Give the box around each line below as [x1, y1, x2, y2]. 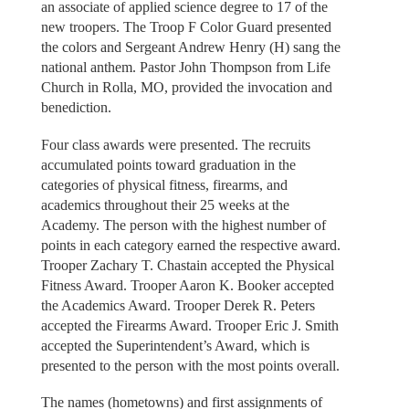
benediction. [40, 100, 111, 116]
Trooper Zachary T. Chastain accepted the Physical [40, 257, 334, 273]
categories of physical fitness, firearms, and [40, 176, 288, 193]
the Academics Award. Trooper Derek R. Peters [40, 297, 315, 313]
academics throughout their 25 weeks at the [40, 196, 289, 213]
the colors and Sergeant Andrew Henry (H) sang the [40, 39, 341, 56]
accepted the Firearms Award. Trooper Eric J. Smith [40, 317, 339, 333]
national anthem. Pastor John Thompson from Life [40, 59, 330, 76]
